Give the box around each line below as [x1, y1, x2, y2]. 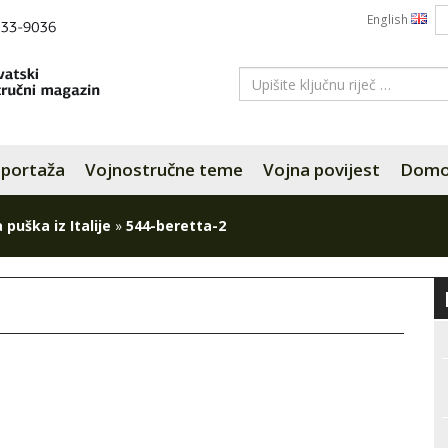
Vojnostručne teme [85, 158, 243, 181]
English [367, 11, 411, 28]
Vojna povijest [263, 158, 380, 181]
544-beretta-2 [126, 216, 226, 235]
